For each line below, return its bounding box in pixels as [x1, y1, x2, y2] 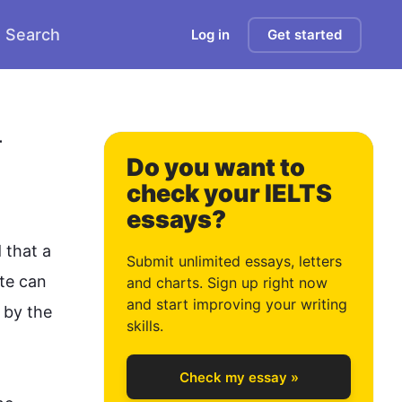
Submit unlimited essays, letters [127, 252, 342, 270]
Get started [267, 26, 342, 43]
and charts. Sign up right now [127, 274, 328, 292]
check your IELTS [127, 179, 332, 208]
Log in [191, 26, 230, 43]
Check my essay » [179, 368, 299, 386]
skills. [127, 317, 163, 335]
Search [5, 25, 60, 44]
